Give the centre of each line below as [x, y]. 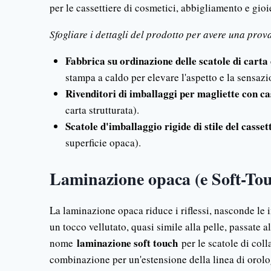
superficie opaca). [103, 142]
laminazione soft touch [127, 243]
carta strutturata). [102, 110]
